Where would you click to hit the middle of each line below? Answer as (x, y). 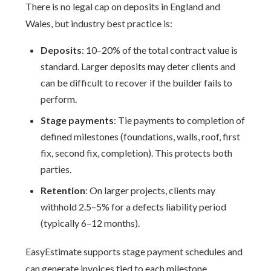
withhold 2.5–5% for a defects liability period (134, 207)
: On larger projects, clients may (151, 190)
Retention (63, 190)
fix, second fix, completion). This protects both (137, 153)
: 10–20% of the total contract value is (160, 50)
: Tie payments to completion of (180, 120)
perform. (59, 99)
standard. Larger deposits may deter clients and (138, 66)
